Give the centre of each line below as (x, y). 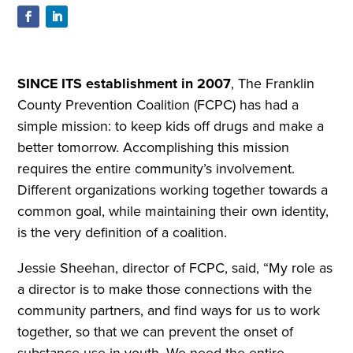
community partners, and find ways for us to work (169, 311)
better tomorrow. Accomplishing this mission (154, 148)
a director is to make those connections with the (165, 290)
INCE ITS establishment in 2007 (129, 84)
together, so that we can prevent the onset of (156, 332)
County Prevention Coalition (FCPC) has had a (158, 105)
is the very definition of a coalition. (123, 233)
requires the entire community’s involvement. (156, 169)
